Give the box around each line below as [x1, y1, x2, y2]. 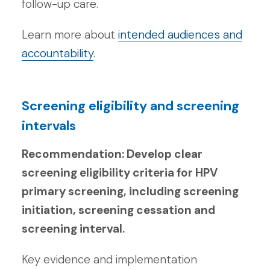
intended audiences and [118, 27, 242, 42]
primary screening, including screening [22, 183, 239, 199]
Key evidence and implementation [22, 251, 197, 267]
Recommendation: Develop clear [22, 146, 202, 162]
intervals [22, 116, 79, 134]
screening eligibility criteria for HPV [22, 165, 218, 180]
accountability [22, 45, 93, 61]
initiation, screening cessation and [22, 202, 215, 218]
